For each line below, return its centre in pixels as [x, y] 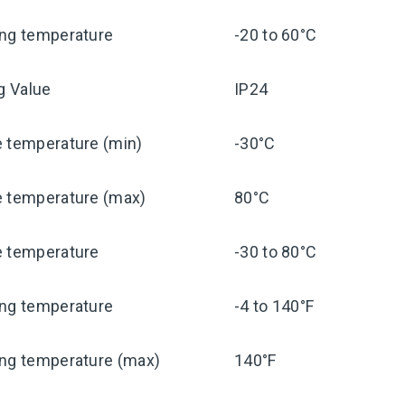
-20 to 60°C [276, 35]
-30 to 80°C [276, 252]
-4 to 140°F [274, 306]
